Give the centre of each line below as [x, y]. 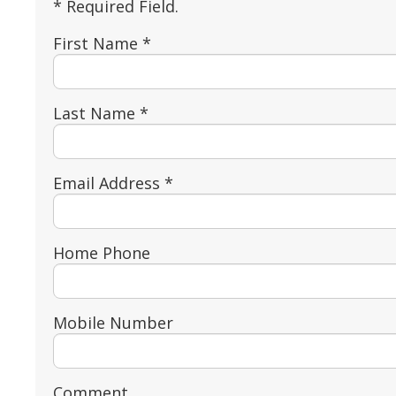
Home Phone [102, 252]
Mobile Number [114, 322]
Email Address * [114, 183]
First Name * [103, 43]
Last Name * [101, 113]
